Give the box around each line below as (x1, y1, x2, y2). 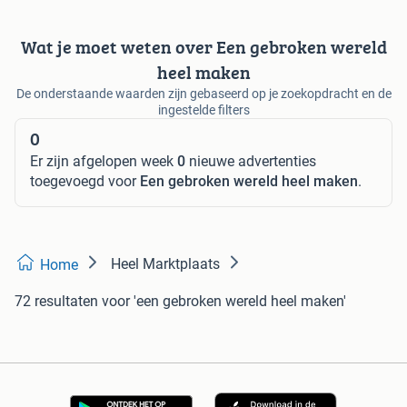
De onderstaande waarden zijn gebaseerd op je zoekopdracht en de (15, 85, 392, 101)
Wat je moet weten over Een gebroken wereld (20, 33, 387, 60)
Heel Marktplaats (111, 254, 220, 273)
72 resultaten (15, 292, 98, 310)
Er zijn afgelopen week (30, 152, 177, 170)
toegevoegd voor (30, 172, 140, 190)
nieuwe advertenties (185, 152, 316, 170)
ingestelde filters (157, 102, 250, 117)
